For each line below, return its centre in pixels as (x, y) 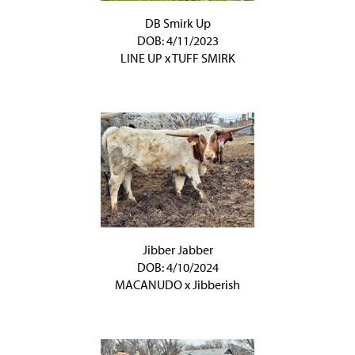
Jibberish (216, 284)
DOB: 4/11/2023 (177, 40)
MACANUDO (149, 284)
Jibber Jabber (177, 250)
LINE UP (141, 58)
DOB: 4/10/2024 (177, 267)
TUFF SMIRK (203, 58)
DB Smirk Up (177, 23)
